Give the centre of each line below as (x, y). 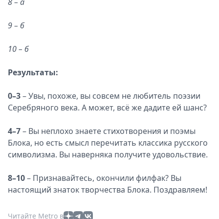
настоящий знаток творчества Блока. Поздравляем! (108, 190)
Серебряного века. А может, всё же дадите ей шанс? (107, 108)
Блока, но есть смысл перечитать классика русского (108, 143)
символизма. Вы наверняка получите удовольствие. (108, 154)
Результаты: (33, 72)
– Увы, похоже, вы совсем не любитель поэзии (110, 96)
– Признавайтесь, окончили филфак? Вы (103, 178)
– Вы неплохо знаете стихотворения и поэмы (108, 131)
